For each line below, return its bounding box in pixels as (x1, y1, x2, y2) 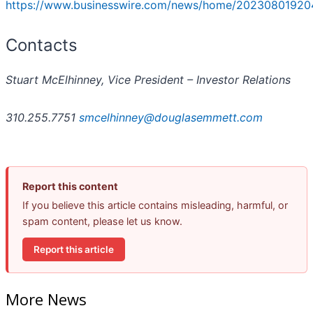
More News (6, 288, 87, 310)
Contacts (6, 35, 78, 56)
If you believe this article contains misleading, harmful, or (22, 199, 288, 212)
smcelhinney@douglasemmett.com (79, 110, 263, 125)
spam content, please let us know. (22, 215, 182, 228)
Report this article (34, 243, 114, 255)
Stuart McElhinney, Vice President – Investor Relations (6, 73, 291, 87)
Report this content (22, 180, 118, 193)
